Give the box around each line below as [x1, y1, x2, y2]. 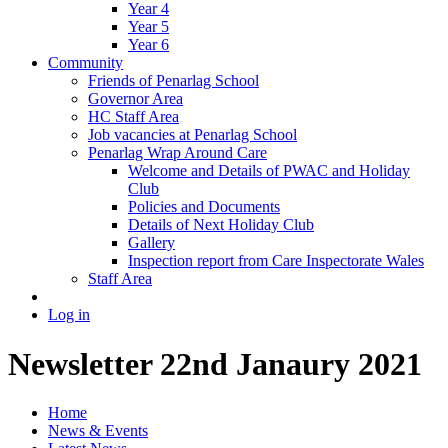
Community [48, 54, 123, 72]
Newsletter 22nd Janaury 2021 [8, 345, 422, 382]
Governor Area [88, 90, 183, 108]
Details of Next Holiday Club [128, 216, 314, 234]
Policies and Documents [128, 198, 280, 216]
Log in [48, 306, 90, 324]
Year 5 [128, 18, 169, 36]
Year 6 [128, 36, 169, 54]
